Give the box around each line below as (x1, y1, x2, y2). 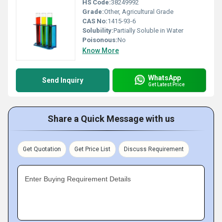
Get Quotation (23, 146, 61, 153)
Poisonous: (82, 36, 117, 44)
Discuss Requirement (124, 146, 184, 153)
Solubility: (82, 27, 113, 34)
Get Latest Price (148, 81, 185, 87)
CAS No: (82, 17, 108, 25)
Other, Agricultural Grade (104, 8, 173, 15)
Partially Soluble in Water (113, 27, 183, 34)
